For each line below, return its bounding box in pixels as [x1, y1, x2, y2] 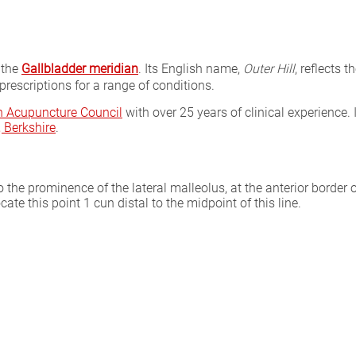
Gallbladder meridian [21, 60, 138, 76]
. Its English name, [138, 60, 243, 76]
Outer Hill [243, 60, 295, 76]
